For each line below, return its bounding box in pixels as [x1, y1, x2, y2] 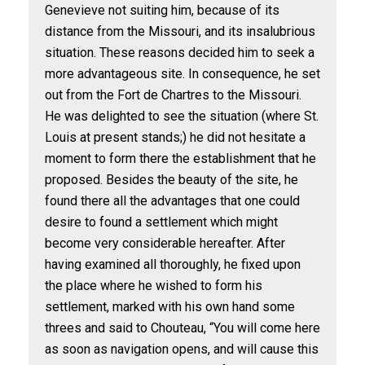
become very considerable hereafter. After [45, 235, 285, 251]
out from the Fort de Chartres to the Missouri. [45, 87, 301, 103]
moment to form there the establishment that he [45, 151, 316, 166]
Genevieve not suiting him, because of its [45, 2, 279, 18]
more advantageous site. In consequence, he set [45, 66, 320, 81]
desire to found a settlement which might [45, 214, 278, 230]
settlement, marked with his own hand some [45, 299, 295, 314]
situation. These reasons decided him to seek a [45, 45, 314, 60]
